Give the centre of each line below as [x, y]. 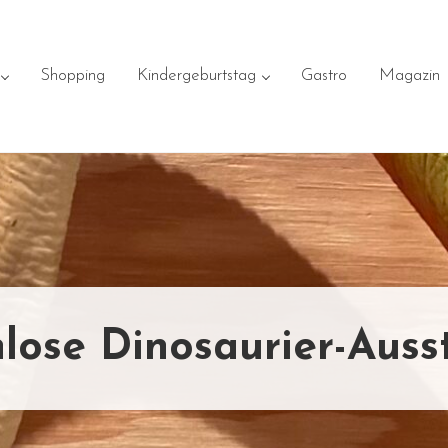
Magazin [409, 75]
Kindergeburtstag [196, 75]
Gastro [323, 75]
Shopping [72, 75]
